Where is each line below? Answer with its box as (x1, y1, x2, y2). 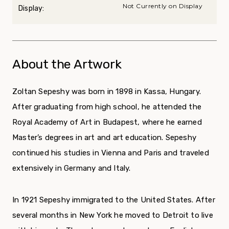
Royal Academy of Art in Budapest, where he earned (12, 118, 202, 127)
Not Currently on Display (123, 2, 202, 10)
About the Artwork (12, 57, 122, 72)
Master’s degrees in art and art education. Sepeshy (12, 133, 197, 143)
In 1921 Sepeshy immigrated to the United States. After (12, 195, 215, 205)
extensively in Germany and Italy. (12, 164, 131, 173)
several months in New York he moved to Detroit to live (12, 211, 213, 220)
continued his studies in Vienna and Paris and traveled (12, 148, 209, 158)
